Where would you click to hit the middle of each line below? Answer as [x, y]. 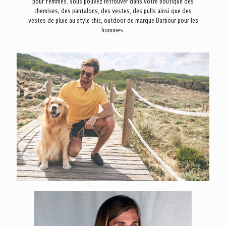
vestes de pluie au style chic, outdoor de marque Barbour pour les [113, 20]
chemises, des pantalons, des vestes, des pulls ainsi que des [113, 11]
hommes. [113, 30]
